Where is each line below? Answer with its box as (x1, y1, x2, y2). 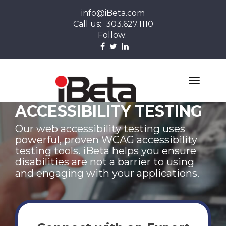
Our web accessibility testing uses (15, 123, 185, 135)
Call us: (73, 19, 103, 29)
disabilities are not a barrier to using (15, 156, 194, 168)
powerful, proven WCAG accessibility (15, 134, 197, 146)
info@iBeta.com (81, 8, 145, 18)
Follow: (98, 30, 127, 40)
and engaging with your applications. (15, 167, 199, 180)
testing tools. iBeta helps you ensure (15, 145, 196, 157)
